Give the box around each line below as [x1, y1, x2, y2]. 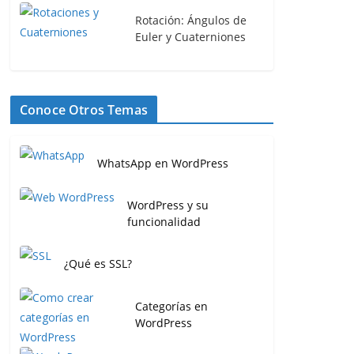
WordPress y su [127, 198, 209, 213]
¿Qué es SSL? [64, 256, 132, 271]
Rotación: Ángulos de [135, 13, 247, 28]
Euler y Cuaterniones [135, 29, 246, 44]
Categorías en [135, 298, 208, 314]
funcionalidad [127, 214, 201, 229]
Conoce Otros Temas [20, 101, 148, 119]
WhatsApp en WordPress [97, 156, 228, 171]
